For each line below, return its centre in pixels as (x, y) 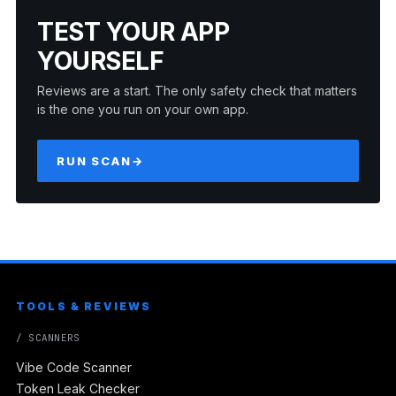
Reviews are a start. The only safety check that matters (197, 90)
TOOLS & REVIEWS (84, 306)
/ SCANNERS (48, 337)
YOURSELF (101, 61)
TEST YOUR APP (133, 31)
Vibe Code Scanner (74, 367)
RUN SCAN (94, 160)
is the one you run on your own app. (143, 109)
